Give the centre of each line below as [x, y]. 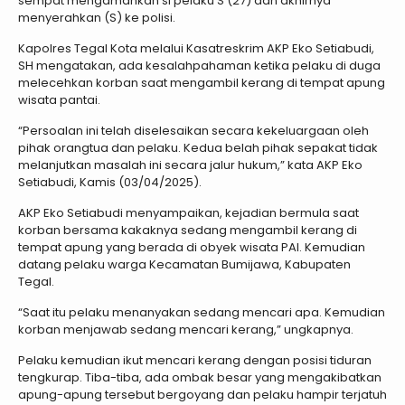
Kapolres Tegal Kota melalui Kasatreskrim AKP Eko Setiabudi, [196, 48]
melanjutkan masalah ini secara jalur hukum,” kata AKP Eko [190, 165]
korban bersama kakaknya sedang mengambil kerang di [188, 230]
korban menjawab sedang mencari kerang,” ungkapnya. [186, 329]
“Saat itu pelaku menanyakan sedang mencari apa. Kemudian [202, 312]
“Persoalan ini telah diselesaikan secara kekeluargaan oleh [193, 130]
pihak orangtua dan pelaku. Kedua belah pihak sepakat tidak [198, 147]
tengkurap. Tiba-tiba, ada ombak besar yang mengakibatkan [200, 377]
